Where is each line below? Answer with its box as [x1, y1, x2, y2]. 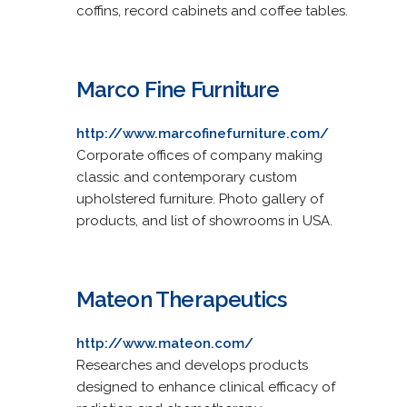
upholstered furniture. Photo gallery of [75, 190, 323, 207]
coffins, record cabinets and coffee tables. [75, 2, 348, 19]
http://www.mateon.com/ [75, 334, 253, 352]
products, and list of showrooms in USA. [75, 212, 333, 229]
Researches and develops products [75, 356, 308, 373]
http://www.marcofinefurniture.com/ [75, 124, 329, 142]
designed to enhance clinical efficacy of [75, 378, 335, 395]
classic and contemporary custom [75, 168, 297, 185]
